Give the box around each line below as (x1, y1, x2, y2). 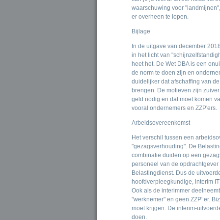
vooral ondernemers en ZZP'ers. (132, 105, 218, 111)
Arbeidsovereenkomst (132, 119, 191, 126)
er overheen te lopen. (132, 13, 189, 20)
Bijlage (132, 28, 151, 35)
